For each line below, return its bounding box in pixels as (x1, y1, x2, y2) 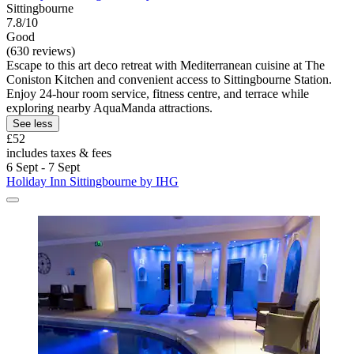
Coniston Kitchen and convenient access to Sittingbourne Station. (6, 72, 332, 86)
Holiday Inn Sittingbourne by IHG (6, 174, 179, 188)
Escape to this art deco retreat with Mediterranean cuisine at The (6, 58, 325, 72)
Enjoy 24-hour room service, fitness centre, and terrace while (6, 86, 309, 100)
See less (13, 117, 53, 130)
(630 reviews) (6, 43, 75, 58)
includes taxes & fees (6, 145, 111, 160)
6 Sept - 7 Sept (6, 160, 80, 174)
